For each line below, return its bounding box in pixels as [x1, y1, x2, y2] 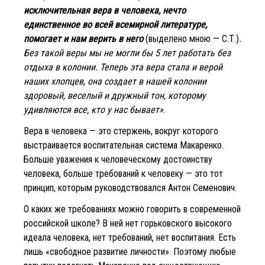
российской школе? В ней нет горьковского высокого [24, 217, 232, 229]
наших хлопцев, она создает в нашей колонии [24, 75, 206, 87]
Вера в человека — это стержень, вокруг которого [24, 125, 218, 137]
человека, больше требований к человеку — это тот [24, 167, 223, 179]
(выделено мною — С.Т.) [143, 33, 239, 44]
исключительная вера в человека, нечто [24, 4, 186, 16]
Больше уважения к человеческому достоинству [24, 153, 212, 165]
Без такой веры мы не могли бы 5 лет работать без [24, 47, 231, 59]
